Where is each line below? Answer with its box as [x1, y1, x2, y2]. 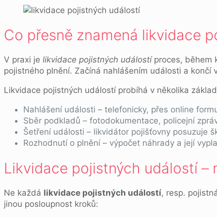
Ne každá [4, 188, 44, 198]
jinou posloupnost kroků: [4, 199, 98, 209]
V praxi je [4, 55, 43, 65]
